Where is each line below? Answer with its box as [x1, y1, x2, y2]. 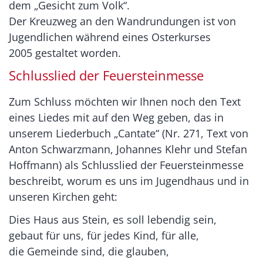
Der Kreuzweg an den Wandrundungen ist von [9, 14, 236, 29]
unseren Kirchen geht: [9, 190, 117, 204]
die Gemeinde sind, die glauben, [9, 244, 169, 259]
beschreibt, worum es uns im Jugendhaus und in [9, 174, 249, 188]
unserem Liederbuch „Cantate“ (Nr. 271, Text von [9, 126, 248, 141]
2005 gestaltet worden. [9, 46, 121, 60]
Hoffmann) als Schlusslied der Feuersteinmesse [9, 158, 244, 173]
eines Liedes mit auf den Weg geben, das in [9, 110, 224, 125]
